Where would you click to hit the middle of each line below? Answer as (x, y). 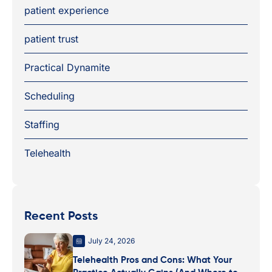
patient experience (66, 10)
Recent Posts (61, 216)
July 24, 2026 (111, 240)
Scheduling (49, 96)
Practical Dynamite (67, 67)
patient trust (51, 39)
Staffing (42, 124)
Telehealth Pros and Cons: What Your (152, 260)
